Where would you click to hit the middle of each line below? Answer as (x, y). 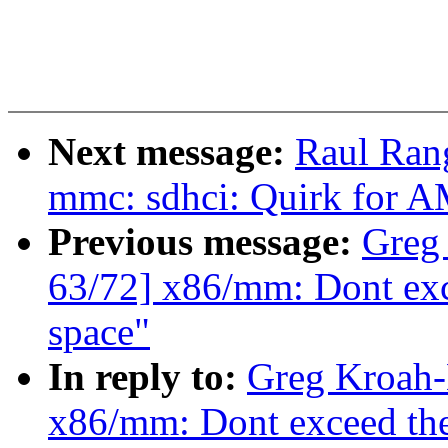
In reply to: (147, 377)
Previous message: (205, 242)
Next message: (171, 152)
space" (99, 332)
